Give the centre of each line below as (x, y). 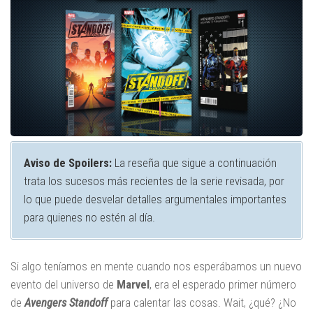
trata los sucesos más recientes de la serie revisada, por (154, 181)
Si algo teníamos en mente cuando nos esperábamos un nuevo (156, 267)
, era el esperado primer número (223, 285)
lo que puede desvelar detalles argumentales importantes (155, 199)
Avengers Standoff (66, 303)
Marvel (133, 285)
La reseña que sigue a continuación (194, 163)
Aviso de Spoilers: (67, 163)
